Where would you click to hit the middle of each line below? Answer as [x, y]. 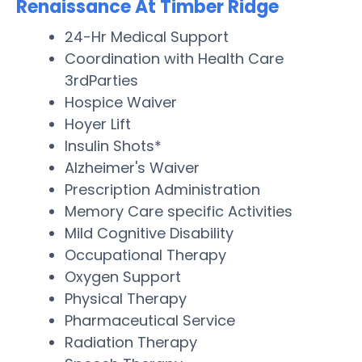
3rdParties [101, 80]
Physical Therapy [126, 298]
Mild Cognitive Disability [149, 233]
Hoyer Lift [98, 124]
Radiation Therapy [131, 342]
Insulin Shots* [113, 145]
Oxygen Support [123, 276]
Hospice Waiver [121, 102]
